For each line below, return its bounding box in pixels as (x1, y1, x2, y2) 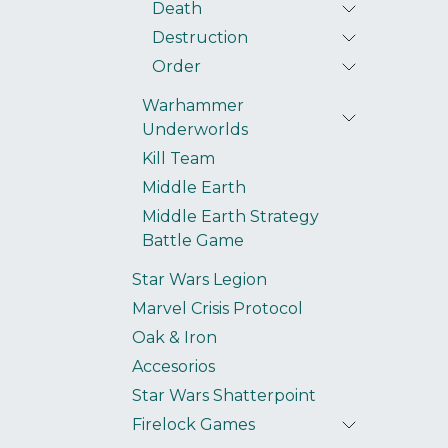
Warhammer (142, 96, 244, 115)
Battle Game (142, 231, 244, 250)
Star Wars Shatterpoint (132, 386, 316, 405)
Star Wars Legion (132, 270, 267, 289)
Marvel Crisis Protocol (132, 299, 303, 318)
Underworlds (142, 120, 248, 139)
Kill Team (142, 149, 215, 168)
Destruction (152, 28, 248, 47)
